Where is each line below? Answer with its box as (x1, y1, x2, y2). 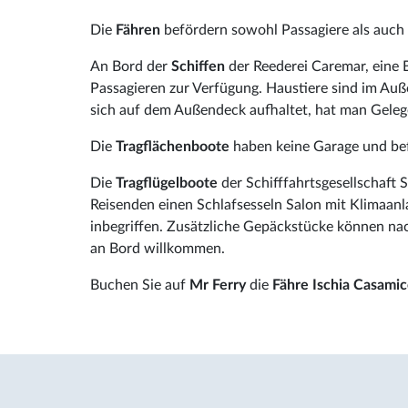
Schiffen (171, 58, 229, 74)
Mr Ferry (186, 277, 250, 292)
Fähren (116, 22, 164, 37)
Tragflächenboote (116, 138, 233, 154)
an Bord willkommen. (90, 240, 225, 256)
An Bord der (90, 58, 171, 74)
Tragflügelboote (116, 175, 221, 190)
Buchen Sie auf (90, 277, 186, 292)
